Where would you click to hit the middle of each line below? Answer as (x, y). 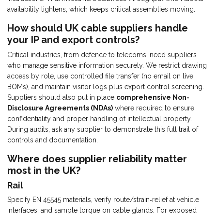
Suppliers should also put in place (62, 97)
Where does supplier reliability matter (97, 159)
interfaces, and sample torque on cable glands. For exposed (102, 210)
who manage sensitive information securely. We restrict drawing (107, 65)
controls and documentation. (53, 140)
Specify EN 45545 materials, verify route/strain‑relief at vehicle (103, 200)
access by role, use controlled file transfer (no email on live (100, 76)
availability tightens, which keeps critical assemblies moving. (101, 9)
